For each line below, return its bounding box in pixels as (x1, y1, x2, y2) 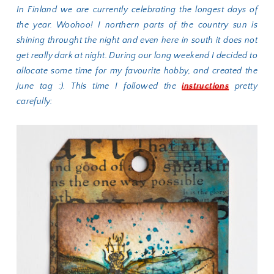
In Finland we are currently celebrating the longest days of (16, 5, 258, 15)
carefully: (16, 97, 53, 106)
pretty (229, 81, 258, 91)
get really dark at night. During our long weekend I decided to (16, 51, 258, 61)
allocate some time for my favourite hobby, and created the (16, 66, 258, 76)
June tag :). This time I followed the (16, 81, 182, 91)
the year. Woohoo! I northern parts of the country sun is (16, 20, 258, 30)
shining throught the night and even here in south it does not (16, 35, 258, 45)
